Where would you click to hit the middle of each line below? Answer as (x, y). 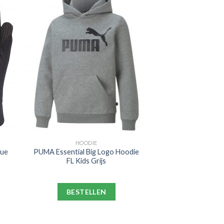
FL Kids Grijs (86, 160)
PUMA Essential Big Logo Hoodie (86, 151)
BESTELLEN (86, 191)
